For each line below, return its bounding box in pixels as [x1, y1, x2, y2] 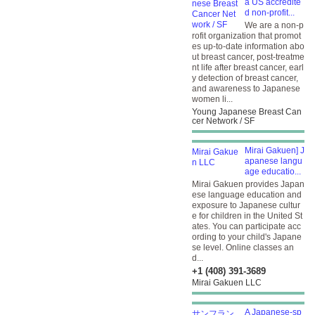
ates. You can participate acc [192, 221, 301, 231]
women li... [192, 94, 233, 104]
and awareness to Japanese [192, 84, 300, 94]
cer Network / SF [192, 116, 255, 126]
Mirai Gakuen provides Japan [192, 179, 304, 189]
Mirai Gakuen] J [245, 146, 304, 155]
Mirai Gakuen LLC [192, 278, 262, 288]
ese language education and [192, 190, 302, 200]
